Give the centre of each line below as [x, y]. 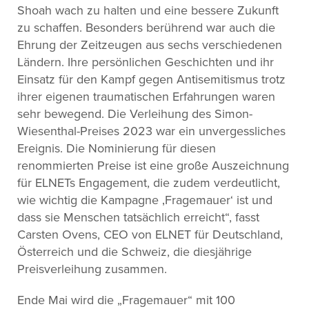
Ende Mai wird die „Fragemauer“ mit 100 [126, 300]
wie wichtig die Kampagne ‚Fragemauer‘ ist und [145, 200]
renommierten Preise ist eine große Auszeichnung [153, 165]
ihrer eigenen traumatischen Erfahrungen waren [146, 96]
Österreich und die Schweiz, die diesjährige [134, 251]
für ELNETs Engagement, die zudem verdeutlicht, [149, 182]
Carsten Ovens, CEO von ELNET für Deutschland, [150, 234]
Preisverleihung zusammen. [92, 269]
